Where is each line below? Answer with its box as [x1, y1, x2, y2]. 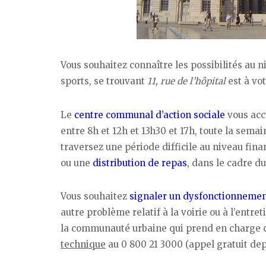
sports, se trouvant [61, 75, 147, 87]
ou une [61, 157, 93, 169]
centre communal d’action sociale [74, 109, 225, 121]
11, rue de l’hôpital [147, 75, 228, 87]
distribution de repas [93, 157, 187, 169]
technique [61, 239, 106, 251]
